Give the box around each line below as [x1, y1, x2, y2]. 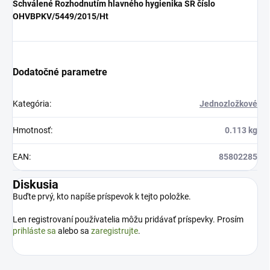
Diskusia [13, 177, 58, 192]
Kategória [13, 99, 49, 109]
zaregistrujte [91, 226, 138, 236]
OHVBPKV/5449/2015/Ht [13, 11, 108, 22]
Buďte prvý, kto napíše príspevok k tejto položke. [13, 192, 191, 202]
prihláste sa [13, 226, 56, 236]
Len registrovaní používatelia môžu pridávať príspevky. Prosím [13, 215, 243, 225]
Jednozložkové [199, 99, 257, 109]
